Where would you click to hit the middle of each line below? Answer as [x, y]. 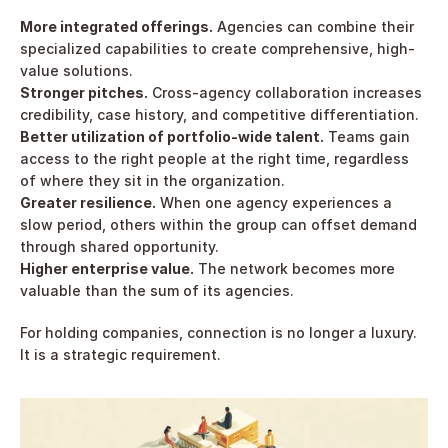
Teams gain [367, 136]
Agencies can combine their [313, 26]
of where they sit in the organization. [152, 180]
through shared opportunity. [119, 246]
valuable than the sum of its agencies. [157, 290]
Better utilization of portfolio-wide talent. [172, 136]
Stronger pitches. [84, 92]
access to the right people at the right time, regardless [214, 158]
